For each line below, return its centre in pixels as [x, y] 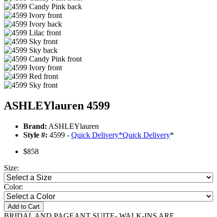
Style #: [35, 135]
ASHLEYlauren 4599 [57, 106]
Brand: [35, 126]
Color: [14, 187]
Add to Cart [24, 207]
